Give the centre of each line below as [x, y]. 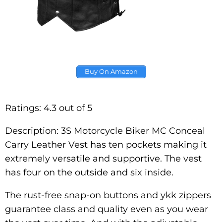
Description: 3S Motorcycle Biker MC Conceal [105, 131]
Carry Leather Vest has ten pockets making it [106, 144]
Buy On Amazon [111, 72]
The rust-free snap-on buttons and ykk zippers [108, 195]
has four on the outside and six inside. [89, 172]
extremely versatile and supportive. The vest [103, 158]
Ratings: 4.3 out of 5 [49, 108]
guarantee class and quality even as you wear [107, 209]
